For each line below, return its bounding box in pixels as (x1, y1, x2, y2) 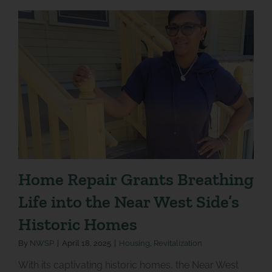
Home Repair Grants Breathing (18, 168, 254, 189)
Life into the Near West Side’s (18, 191, 239, 212)
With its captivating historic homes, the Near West (18, 259, 239, 271)
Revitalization (153, 238, 202, 248)
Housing (118, 238, 150, 248)
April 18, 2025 (61, 238, 111, 248)
